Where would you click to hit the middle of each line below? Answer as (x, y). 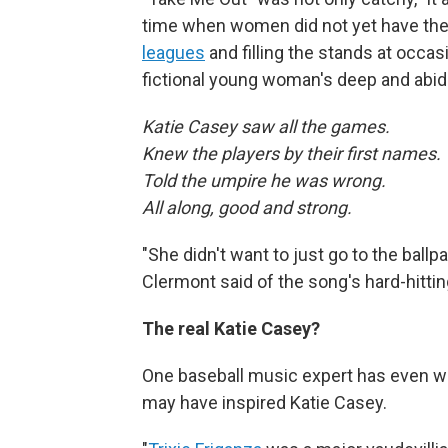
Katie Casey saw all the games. (270, 126)
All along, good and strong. (247, 207)
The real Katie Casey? (231, 328)
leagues (173, 52)
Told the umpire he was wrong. (268, 180)
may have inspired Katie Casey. (264, 402)
